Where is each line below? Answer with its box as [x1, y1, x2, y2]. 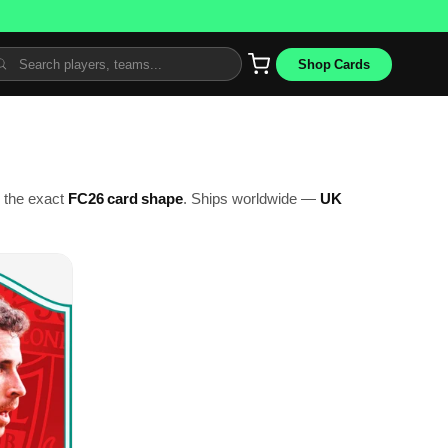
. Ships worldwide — [183, 189, 320, 208]
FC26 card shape [68, 189, 183, 208]
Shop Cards [298, 55, 370, 72]
